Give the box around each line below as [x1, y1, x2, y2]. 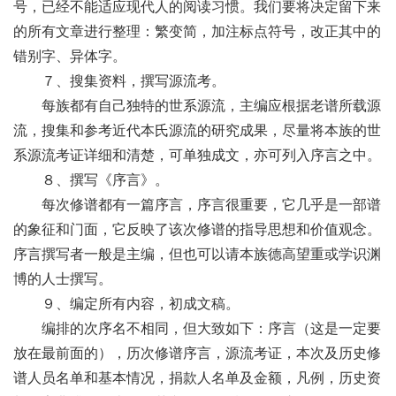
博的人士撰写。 [13, 271, 112, 286]
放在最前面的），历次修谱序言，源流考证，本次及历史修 [13, 346, 381, 361]
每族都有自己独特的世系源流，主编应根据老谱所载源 [13, 98, 381, 113]
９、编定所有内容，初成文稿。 [13, 296, 240, 311]
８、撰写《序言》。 [13, 172, 169, 187]
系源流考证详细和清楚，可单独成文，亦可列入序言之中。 [13, 148, 381, 163]
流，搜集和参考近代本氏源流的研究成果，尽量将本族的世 [13, 123, 381, 138]
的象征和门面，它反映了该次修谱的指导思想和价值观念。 [13, 222, 381, 237]
